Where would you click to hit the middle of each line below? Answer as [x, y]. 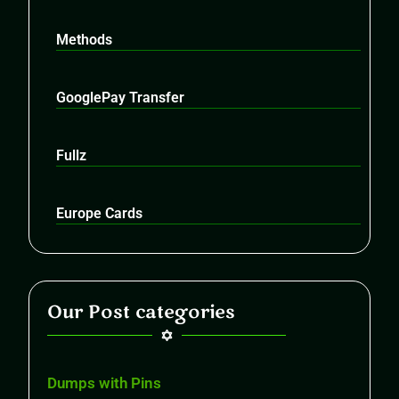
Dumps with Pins [105, 383]
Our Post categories [142, 312]
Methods [85, 39]
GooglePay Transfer [121, 97]
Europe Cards [100, 213]
